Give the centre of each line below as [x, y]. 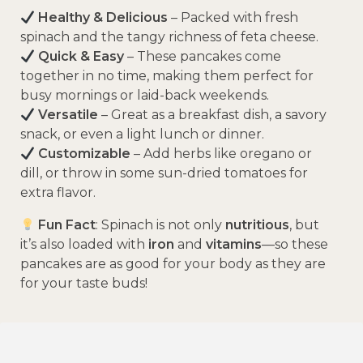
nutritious [258, 225]
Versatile [68, 115]
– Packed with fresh [233, 18]
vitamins [234, 245]
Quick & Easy [81, 57]
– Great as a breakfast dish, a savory [213, 115]
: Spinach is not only [161, 225]
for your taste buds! [84, 284]
